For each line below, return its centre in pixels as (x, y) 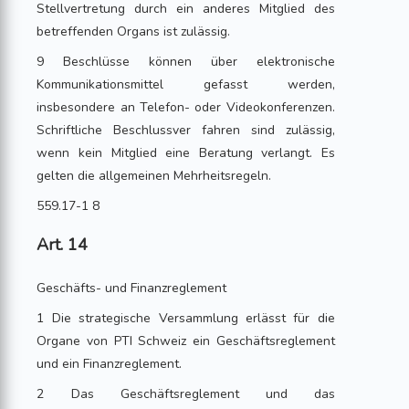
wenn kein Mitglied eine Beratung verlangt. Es (186, 153)
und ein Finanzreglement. (110, 364)
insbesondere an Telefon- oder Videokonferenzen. (186, 107)
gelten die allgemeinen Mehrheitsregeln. (154, 176)
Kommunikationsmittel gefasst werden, (186, 84)
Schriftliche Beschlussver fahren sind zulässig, (186, 130)
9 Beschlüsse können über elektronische (186, 62)
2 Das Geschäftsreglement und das (186, 394)
